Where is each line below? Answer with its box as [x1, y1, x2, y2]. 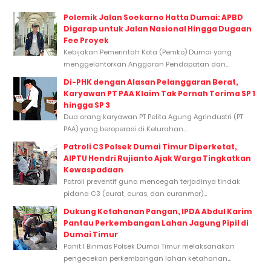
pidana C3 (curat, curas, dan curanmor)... [64, 189, 207, 198]
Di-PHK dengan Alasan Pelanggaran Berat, [64, 77, 238, 87]
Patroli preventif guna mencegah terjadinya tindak [64, 177, 240, 186]
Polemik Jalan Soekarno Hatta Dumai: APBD [64, 12, 243, 22]
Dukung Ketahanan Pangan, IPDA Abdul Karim [64, 206, 252, 217]
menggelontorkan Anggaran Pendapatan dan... [64, 59, 229, 69]
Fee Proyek [64, 35, 109, 45]
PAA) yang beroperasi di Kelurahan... [64, 124, 187, 134]
